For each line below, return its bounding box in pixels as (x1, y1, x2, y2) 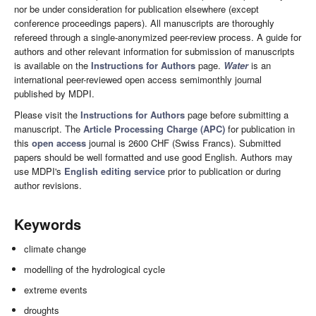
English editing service (64, 164, 165, 178)
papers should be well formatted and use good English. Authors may (14, 150, 293, 164)
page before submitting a (185, 107, 288, 121)
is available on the (14, 58, 91, 72)
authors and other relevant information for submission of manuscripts (14, 44, 295, 58)
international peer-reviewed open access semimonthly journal (14, 72, 262, 86)
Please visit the (14, 107, 80, 121)
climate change (24, 241, 87, 255)
